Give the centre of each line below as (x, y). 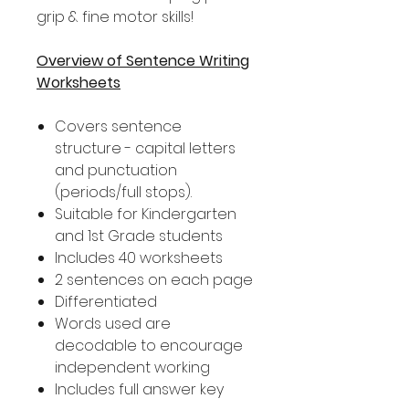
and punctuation (116, 170)
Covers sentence (118, 126)
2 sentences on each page (154, 280)
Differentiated (106, 302)
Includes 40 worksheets (139, 258)
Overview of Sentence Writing (143, 61)
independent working (132, 367)
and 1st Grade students (139, 236)
